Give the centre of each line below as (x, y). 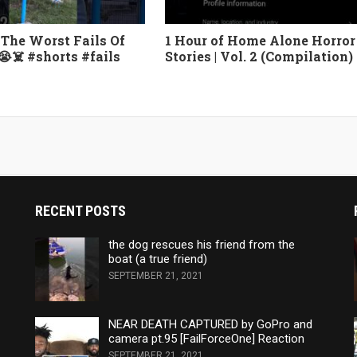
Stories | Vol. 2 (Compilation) (259, 56)
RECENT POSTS (80, 210)
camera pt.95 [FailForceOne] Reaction (206, 338)
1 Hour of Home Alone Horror (260, 40)
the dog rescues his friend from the (201, 244)
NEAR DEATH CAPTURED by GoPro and (210, 324)
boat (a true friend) (157, 259)
